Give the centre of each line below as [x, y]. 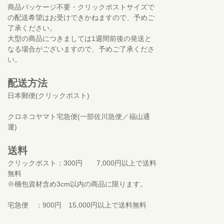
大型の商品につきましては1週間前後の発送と [79, 39]
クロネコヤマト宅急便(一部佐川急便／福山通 [79, 117]
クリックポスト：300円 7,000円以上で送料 [82, 163]
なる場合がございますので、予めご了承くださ [81, 49]
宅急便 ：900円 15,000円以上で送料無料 [77, 205]
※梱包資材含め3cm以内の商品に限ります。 [77, 184]
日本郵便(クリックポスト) [48, 96]
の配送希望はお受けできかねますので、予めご [81, 18]
